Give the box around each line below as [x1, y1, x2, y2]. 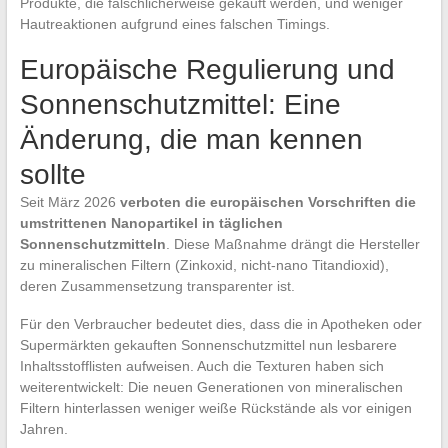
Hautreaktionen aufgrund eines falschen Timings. [19, 15, 330, 32]
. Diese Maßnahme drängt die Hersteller [165, 235, 420, 252]
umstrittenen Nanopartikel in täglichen [19, 214, 283, 231]
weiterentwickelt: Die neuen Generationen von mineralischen [19, 378, 403, 395]
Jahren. [19, 420, 68, 437]
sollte [19, 158, 86, 190]
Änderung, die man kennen [19, 123, 363, 155]
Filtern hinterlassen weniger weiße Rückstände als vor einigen [19, 399, 412, 416]
